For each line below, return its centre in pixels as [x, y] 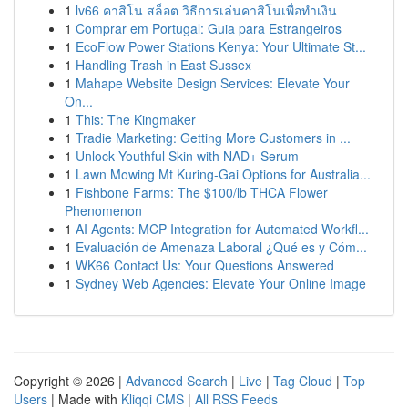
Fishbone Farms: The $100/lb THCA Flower [202, 192]
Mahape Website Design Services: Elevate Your [213, 83]
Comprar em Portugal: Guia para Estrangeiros [209, 28]
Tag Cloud [303, 381]
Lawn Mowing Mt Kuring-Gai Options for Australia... [223, 174]
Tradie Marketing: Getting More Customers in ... [213, 138]
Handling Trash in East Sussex [163, 65]
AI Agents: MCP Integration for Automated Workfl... [222, 229]
